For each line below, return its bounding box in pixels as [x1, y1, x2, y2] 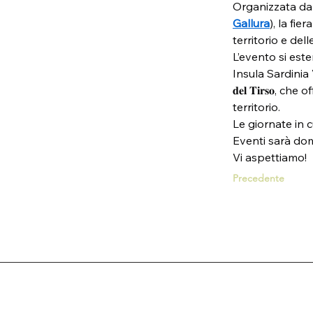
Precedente [233, 172, 284, 184]
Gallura [233, 16, 270, 30]
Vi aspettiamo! [233, 150, 307, 164]
